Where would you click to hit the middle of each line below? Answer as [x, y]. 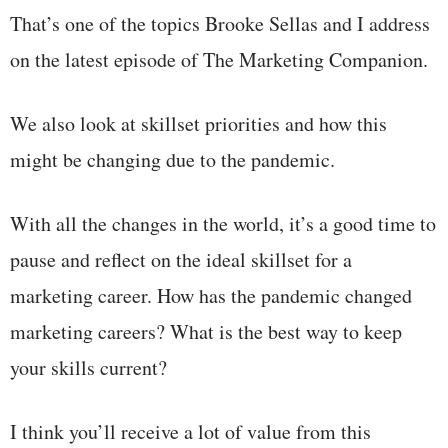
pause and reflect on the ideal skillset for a [181, 260]
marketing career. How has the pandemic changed [211, 296]
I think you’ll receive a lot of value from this [190, 432]
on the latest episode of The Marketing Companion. [219, 60]
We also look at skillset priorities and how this [198, 124]
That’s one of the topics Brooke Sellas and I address [220, 24]
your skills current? [88, 368]
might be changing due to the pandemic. [172, 160]
